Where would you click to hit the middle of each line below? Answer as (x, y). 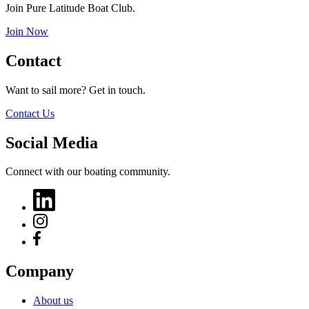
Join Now (27, 31)
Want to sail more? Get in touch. (76, 90)
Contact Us (30, 113)
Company (40, 271)
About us (53, 301)
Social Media (52, 142)
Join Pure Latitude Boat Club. (70, 8)
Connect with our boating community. (88, 172)
